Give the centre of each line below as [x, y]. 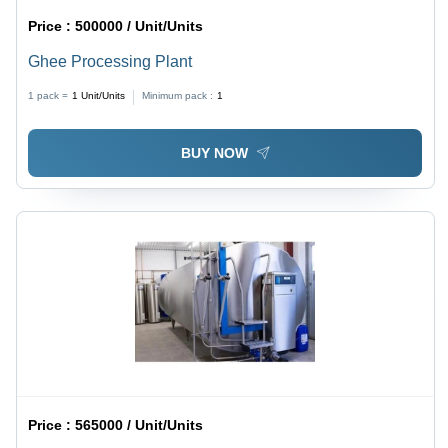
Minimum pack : [178, 96]
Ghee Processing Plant [110, 62]
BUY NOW [214, 152]
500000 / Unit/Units [139, 26]
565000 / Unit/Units [139, 424]
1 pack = [48, 96]
